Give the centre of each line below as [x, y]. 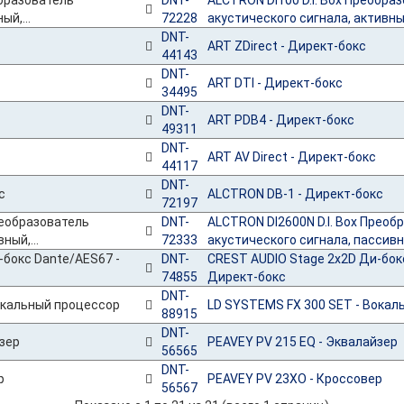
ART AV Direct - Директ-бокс [291, 157]
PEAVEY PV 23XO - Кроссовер [294, 379]
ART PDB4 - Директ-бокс [280, 120]
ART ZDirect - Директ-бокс [286, 46]
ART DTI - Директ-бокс [275, 83]
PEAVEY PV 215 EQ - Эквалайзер [302, 342]
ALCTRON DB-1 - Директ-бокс [295, 194]
